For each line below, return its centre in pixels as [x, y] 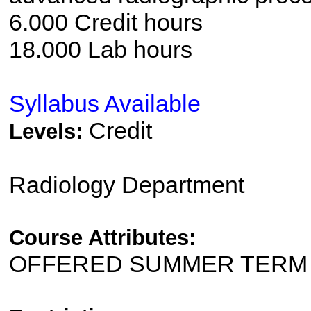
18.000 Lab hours [100, 49]
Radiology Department [126, 185]
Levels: [49, 132]
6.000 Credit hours [106, 22]
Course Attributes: [102, 238]
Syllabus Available [104, 103]
